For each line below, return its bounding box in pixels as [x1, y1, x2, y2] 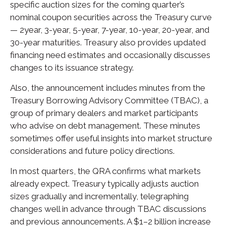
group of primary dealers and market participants [10, 108, 198, 119]
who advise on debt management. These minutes [10, 121, 200, 131]
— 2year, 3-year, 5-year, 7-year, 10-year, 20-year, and [10, 25, 209, 35]
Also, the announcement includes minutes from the [10, 83, 205, 93]
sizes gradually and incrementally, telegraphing [10, 191, 189, 202]
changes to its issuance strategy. [10, 63, 134, 73]
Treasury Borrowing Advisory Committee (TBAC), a [10, 95, 208, 106]
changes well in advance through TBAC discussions [10, 204, 206, 214]
